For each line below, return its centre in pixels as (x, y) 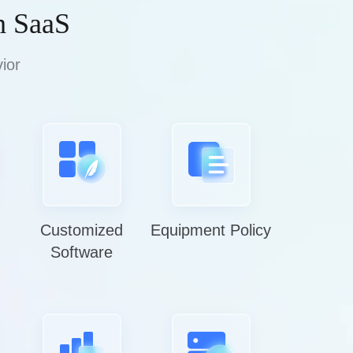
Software (82, 252)
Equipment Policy (211, 230)
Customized (82, 230)
